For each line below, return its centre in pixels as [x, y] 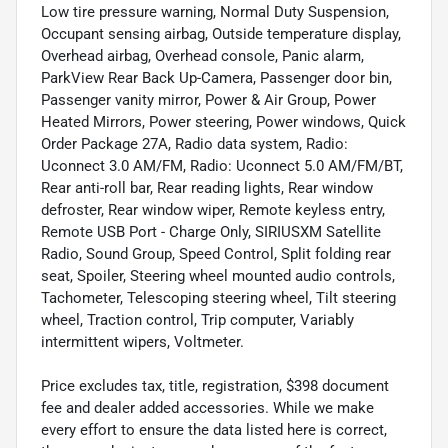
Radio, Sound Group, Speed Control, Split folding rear [216, 253]
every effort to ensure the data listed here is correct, [214, 429]
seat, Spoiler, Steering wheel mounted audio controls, [218, 275]
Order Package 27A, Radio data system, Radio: [194, 143]
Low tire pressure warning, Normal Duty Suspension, [215, 11]
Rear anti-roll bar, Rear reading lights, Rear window [207, 187]
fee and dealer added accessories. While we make [207, 407]
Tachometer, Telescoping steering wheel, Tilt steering [218, 297]
